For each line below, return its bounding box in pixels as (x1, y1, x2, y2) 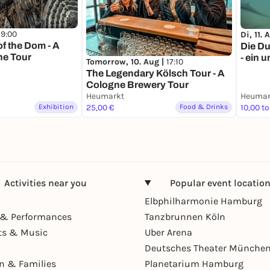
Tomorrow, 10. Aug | (86, 56, 166, 67)
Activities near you (4, 177, 87, 189)
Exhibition (39, 102, 74, 111)
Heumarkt (86, 90, 124, 101)
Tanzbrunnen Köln (145, 210, 225, 222)
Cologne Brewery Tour (86, 79, 189, 90)
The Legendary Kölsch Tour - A (86, 67, 225, 78)
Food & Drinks (180, 102, 228, 111)
